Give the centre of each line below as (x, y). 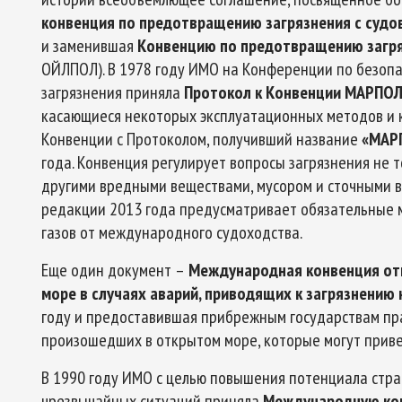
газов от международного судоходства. (172, 232)
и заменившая (87, 46)
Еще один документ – (113, 270)
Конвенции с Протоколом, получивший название (201, 139)
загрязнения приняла (113, 92)
